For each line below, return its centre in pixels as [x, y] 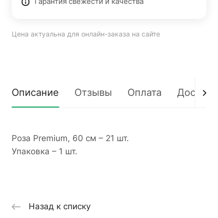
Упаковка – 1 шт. [45, 151]
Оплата [145, 92]
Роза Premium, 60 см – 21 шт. [70, 138]
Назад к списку [60, 207]
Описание [35, 92]
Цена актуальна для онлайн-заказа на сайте [86, 34]
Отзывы [93, 92]
